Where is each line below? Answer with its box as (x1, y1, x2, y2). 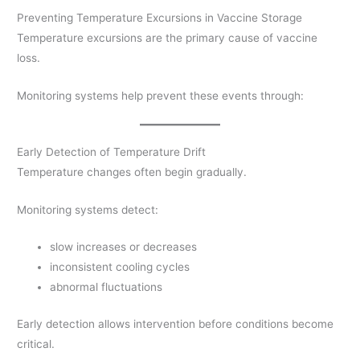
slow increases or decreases (50, 240, 198, 254)
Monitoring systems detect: (17, 202, 159, 216)
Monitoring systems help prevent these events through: (17, 88, 305, 102)
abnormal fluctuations (50, 280, 163, 294)
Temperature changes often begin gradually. (17, 165, 247, 178)
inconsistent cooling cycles (50, 260, 190, 274)
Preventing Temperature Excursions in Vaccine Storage (17, 10, 303, 24)
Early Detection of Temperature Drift (17, 145, 207, 158)
